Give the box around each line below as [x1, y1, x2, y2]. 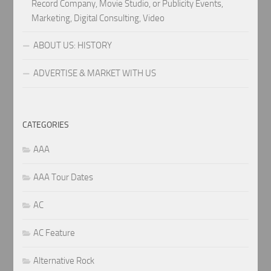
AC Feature [33, 227, 76, 239]
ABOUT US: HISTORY [33, 40, 113, 51]
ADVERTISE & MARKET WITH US [33, 68, 157, 79]
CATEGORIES [22, 120, 70, 131]
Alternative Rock [33, 255, 95, 267]
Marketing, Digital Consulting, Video [31, 13, 165, 24]
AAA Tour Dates [33, 172, 94, 183]
